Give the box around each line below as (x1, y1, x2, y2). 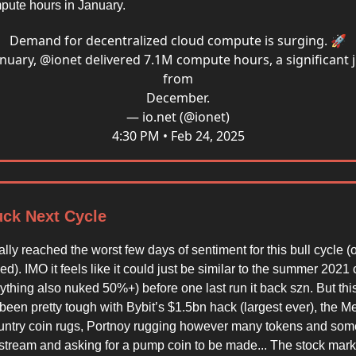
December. (146, 89, 210, 106)
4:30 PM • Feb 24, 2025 (111, 127, 245, 145)
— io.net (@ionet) (126, 108, 230, 126)
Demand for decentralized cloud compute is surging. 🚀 (10, 32, 346, 49)
